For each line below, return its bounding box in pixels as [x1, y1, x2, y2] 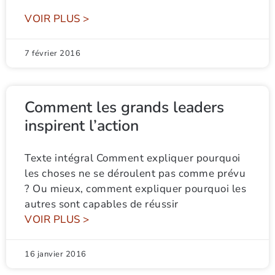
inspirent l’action [25, 115, 143, 136]
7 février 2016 [25, 48, 80, 59]
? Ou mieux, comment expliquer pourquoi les [25, 182, 246, 196]
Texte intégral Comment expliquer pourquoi [25, 151, 241, 165]
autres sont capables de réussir [25, 197, 179, 211]
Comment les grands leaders [25, 97, 224, 118]
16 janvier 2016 [25, 249, 87, 260]
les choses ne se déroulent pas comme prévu [25, 166, 246, 180]
